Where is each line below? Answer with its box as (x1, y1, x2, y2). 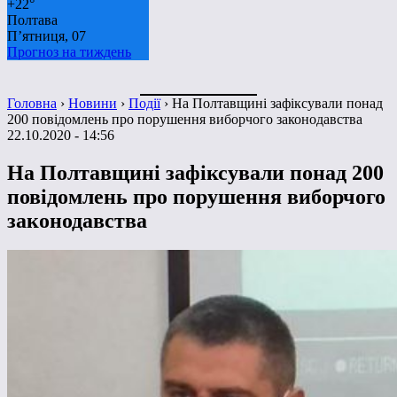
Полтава (7, 12, 58, 27)
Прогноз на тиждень (7, 43, 131, 59)
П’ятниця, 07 (7, 27, 86, 43)
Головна (7, 95, 57, 111)
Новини (68, 95, 117, 111)
